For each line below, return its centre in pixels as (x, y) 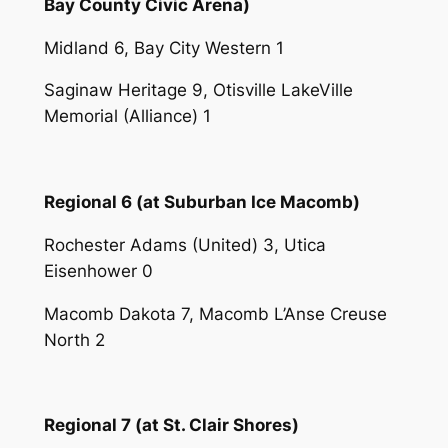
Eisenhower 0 (98, 270)
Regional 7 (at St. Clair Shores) (171, 425)
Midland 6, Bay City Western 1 (163, 47)
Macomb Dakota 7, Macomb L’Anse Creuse (215, 313)
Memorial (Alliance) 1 (127, 116)
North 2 (74, 339)
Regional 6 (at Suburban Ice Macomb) (201, 202)
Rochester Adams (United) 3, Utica (184, 244)
